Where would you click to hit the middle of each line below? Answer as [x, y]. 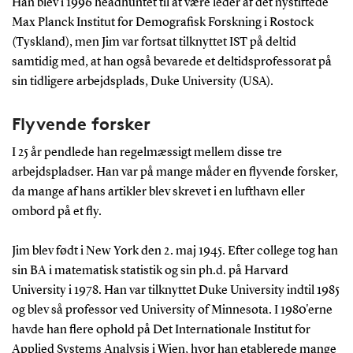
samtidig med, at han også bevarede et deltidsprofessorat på [171, 62]
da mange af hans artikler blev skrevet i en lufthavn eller [158, 192]
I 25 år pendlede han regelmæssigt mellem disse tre [147, 152]
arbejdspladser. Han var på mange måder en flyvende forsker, [175, 172]
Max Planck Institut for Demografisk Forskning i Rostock [162, 22]
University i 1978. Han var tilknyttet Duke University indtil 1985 [175, 290]
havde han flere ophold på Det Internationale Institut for [161, 330]
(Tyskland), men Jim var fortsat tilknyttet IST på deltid [154, 42]
